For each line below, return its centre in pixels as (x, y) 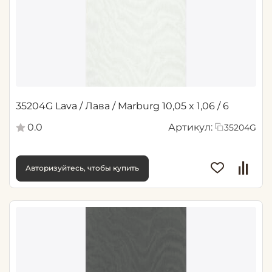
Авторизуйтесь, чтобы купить (82, 168)
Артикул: (190, 127)
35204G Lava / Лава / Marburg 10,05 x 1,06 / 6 (122, 106)
